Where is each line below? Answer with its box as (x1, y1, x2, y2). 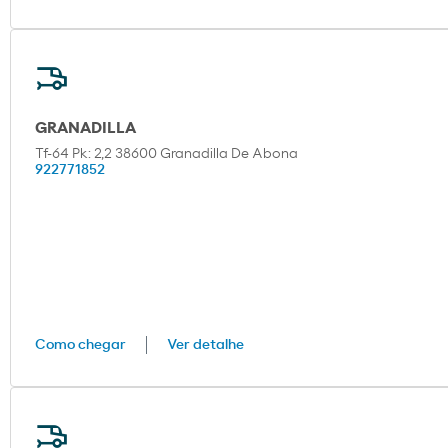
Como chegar (35, 338, 126, 353)
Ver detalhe (167, 338, 244, 353)
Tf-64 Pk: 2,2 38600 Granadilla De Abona (35, 147, 298, 162)
